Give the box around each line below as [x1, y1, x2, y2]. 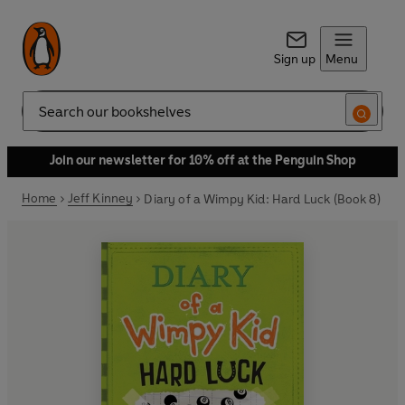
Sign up [273, 52, 316, 67]
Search [22, 110, 61, 127]
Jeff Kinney [67, 191, 134, 206]
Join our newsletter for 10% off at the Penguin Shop [49, 153, 356, 168]
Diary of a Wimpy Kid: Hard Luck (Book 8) [144, 191, 381, 207]
